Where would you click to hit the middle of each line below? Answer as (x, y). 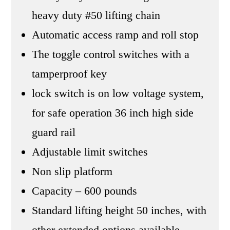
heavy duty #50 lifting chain (96, 15)
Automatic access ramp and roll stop (116, 35)
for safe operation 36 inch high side (113, 113)
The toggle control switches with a (111, 54)
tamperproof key (70, 74)
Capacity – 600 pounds (85, 191)
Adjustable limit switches (90, 152)
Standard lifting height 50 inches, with (119, 210)
